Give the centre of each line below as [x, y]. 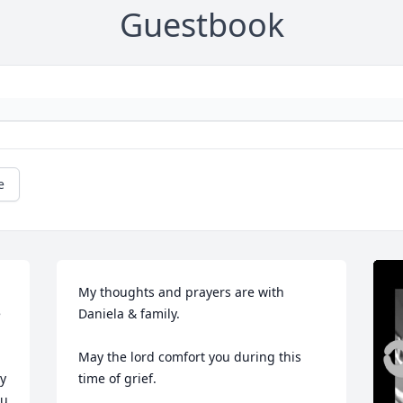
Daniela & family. [133, 314]
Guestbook [201, 25]
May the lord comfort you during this [190, 357]
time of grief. [118, 379]
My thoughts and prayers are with [182, 292]
